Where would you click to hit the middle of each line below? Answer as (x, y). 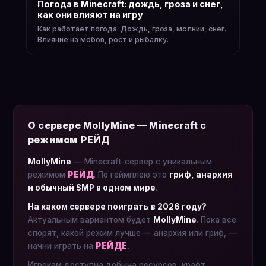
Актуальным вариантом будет (91, 220)
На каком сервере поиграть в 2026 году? (117, 207)
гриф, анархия (201, 175)
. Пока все (216, 220)
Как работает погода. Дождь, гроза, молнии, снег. (132, 29)
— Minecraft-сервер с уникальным (142, 161)
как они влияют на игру (90, 15)
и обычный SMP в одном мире (92, 188)
